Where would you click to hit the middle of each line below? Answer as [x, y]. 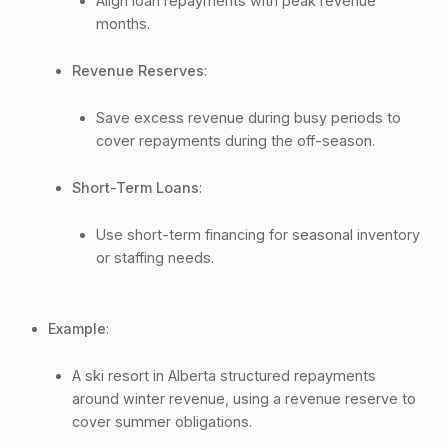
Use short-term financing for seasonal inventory [258, 234]
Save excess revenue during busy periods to [248, 117]
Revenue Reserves [138, 70]
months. [123, 23]
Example [77, 328]
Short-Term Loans [135, 187]
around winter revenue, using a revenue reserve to [244, 398]
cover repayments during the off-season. [235, 140]
